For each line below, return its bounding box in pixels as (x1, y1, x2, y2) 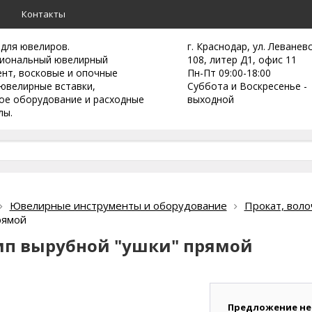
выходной (187, 93, 234, 106)
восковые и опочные (19, 66, 118, 79)
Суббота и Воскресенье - (187, 79, 307, 93)
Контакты (22, 8, 65, 20)
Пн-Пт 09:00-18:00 (187, 66, 271, 79)
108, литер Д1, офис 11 (187, 53, 297, 66)
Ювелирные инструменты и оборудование (9, 198, 227, 212)
